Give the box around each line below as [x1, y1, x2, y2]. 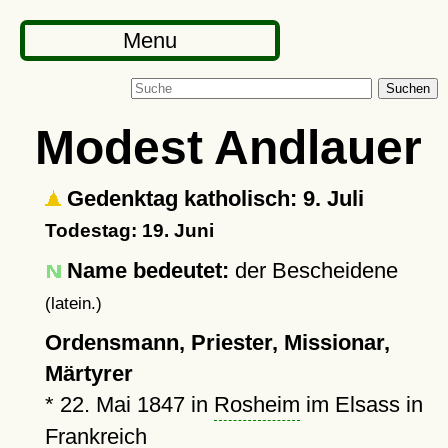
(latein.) [44, 294, 102, 312]
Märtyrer [44, 361, 133, 386]
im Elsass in [299, 392, 423, 417]
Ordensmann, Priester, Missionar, [44, 330, 390, 355]
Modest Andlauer [34, 120, 422, 174]
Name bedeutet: [66, 258, 229, 283]
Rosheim [213, 392, 300, 417]
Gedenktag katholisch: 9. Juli [60, 186, 364, 211]
